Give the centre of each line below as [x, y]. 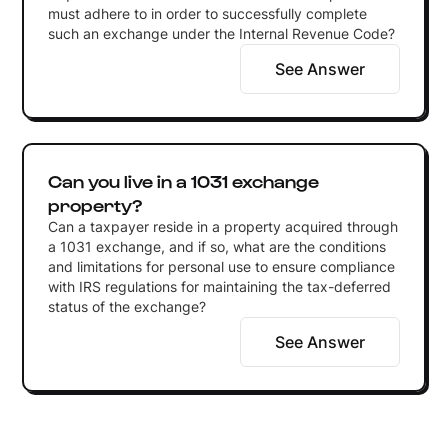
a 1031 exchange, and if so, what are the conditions [216, 246]
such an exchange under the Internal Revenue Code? [221, 33]
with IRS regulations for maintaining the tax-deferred [219, 286]
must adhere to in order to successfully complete [207, 13]
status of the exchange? [126, 306]
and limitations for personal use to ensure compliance [221, 266]
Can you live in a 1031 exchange [183, 180]
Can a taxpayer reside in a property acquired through [222, 226]
